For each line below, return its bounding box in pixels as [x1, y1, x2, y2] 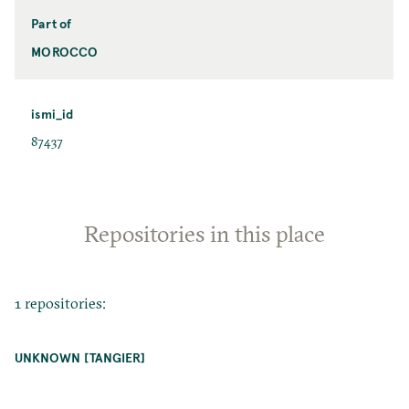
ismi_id [31, 104, 74, 122]
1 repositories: [15, 293, 107, 312]
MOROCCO [31, 42, 99, 60]
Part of [31, 14, 72, 32]
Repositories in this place [84, 218, 325, 248]
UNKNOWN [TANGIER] [15, 349, 145, 367]
